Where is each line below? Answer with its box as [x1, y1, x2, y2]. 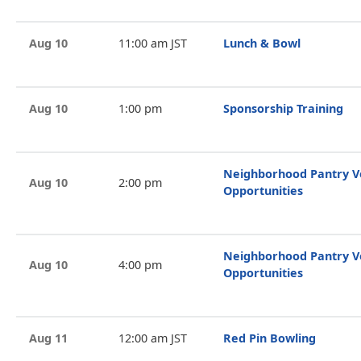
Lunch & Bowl [223, 35, 301, 51]
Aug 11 [29, 330, 68, 346]
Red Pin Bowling [223, 330, 316, 346]
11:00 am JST [118, 35, 187, 51]
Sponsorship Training [223, 101, 343, 116]
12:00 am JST [118, 330, 187, 346]
